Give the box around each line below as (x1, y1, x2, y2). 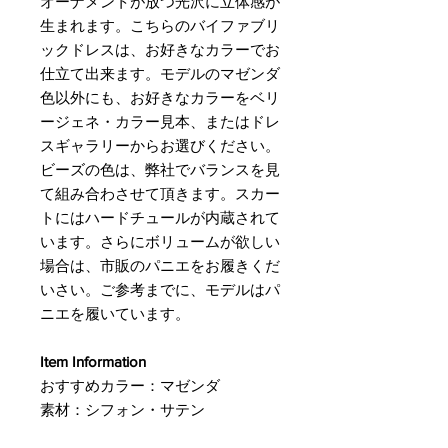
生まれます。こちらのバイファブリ (40, 17, 280, 34)
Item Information (40, 353, 146, 370)
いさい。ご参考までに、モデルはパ (40, 281, 280, 298)
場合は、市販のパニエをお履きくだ (40, 257, 280, 274)
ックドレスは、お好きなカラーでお (40, 41, 280, 58)
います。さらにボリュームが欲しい (40, 233, 280, 250)
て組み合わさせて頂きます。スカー (40, 185, 280, 202)
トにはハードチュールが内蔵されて (40, 209, 280, 226)
